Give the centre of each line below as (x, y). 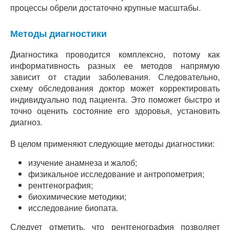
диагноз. (26, 122)
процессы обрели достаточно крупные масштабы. (106, 7)
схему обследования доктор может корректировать (115, 88)
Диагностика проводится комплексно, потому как (115, 54)
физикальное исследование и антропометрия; (116, 174)
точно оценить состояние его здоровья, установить (115, 111)
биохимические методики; (77, 196)
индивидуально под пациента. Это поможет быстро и (115, 99)
